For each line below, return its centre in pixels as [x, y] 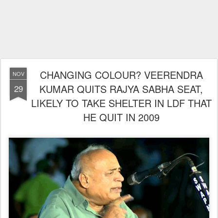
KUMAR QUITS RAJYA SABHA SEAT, [121, 89]
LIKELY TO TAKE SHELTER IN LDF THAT [121, 103]
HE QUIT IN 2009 [121, 117]
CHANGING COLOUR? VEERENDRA [121, 75]
